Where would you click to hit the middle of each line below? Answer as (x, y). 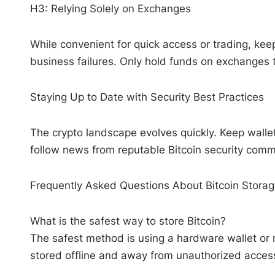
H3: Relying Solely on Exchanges (110, 8)
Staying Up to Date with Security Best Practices (147, 97)
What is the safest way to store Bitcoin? (128, 221)
